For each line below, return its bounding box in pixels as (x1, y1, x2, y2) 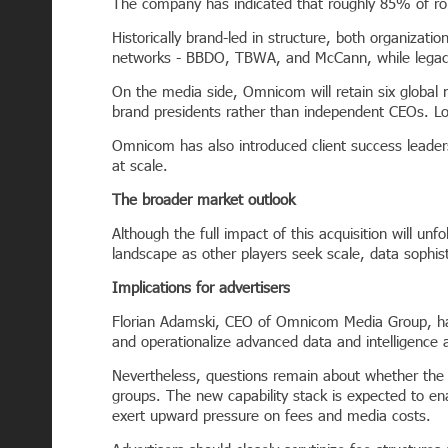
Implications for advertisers (112, 278, 290, 296)
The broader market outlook (112, 190, 295, 208)
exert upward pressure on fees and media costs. (112, 406, 431, 424)
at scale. (112, 156, 168, 174)
